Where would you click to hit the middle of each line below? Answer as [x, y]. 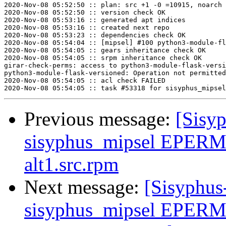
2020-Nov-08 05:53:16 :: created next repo [87, 28]
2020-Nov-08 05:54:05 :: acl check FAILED [85, 81]
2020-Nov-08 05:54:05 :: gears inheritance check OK [105, 50]
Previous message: [100, 119]
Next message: [84, 187]
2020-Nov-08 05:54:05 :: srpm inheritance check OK [103, 58]
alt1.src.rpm [71, 164]
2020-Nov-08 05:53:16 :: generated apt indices [95, 20]
